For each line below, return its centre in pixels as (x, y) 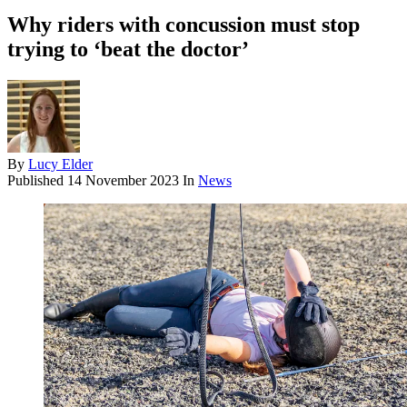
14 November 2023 (123, 180)
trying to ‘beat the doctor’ (128, 49)
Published (37, 180)
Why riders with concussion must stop (184, 24)
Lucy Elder (60, 164)
